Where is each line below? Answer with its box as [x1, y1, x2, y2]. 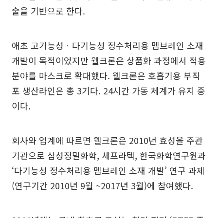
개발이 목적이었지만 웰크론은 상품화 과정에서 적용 [12, 54, 206, 67]
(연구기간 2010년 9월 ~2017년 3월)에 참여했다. [12, 179, 193, 192]
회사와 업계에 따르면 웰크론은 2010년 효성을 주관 [12, 134, 203, 146]
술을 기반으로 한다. [12, 4, 85, 17]
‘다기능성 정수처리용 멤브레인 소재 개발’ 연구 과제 [12, 164, 205, 177]
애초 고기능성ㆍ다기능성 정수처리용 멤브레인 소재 [12, 39, 203, 52]
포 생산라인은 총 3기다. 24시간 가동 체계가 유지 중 [12, 84, 205, 97]
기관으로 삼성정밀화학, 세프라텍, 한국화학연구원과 [12, 149, 206, 162]
